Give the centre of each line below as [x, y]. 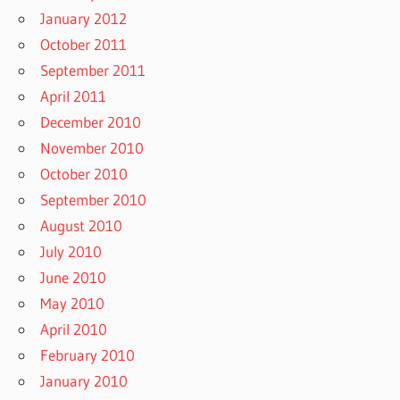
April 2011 [74, 96]
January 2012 [84, 18]
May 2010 [73, 303]
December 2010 [91, 121]
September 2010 [94, 199]
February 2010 [88, 354]
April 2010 [74, 329]
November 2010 [92, 147]
